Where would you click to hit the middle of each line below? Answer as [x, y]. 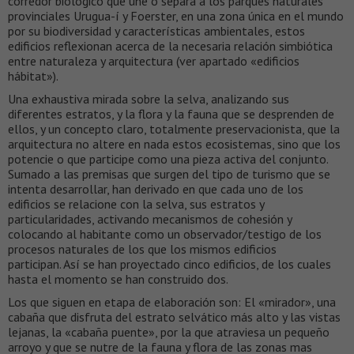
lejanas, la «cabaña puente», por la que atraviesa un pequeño [169, 332]
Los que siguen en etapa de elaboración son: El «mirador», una [172, 302]
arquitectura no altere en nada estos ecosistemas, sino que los [174, 144]
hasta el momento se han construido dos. [118, 279]
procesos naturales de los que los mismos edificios [142, 249]
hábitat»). [33, 76]
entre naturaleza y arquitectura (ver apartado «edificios [154, 61]
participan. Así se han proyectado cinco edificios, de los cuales [169, 264]
